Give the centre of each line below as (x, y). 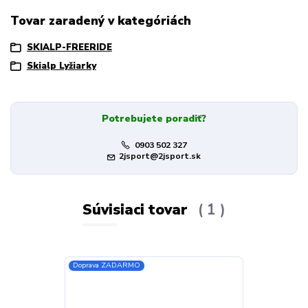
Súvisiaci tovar (137, 210)
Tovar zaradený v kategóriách (101, 21)
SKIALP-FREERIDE (69, 47)
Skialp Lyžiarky (61, 66)
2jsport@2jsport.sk (160, 156)
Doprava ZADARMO (107, 265)
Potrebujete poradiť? (154, 118)
